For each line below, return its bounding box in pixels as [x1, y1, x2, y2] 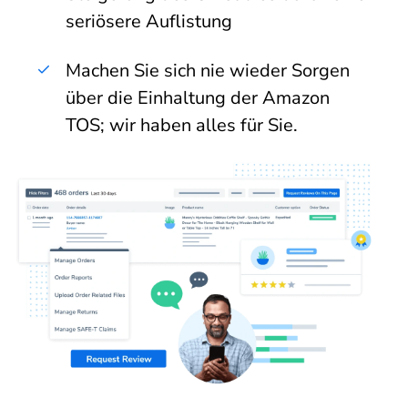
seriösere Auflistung [66, 9, 232, 35]
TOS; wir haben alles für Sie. [66, 113, 298, 138]
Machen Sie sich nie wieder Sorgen [66, 58, 350, 84]
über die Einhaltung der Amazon [66, 86, 330, 111]
